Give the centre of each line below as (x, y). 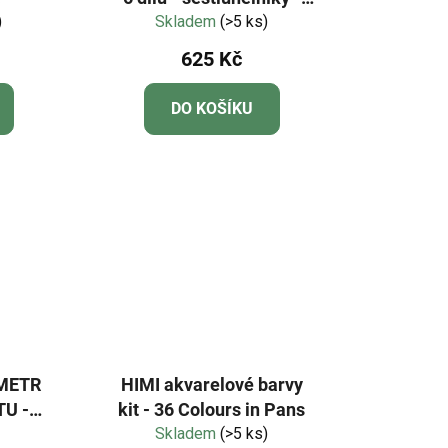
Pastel (211, 22)
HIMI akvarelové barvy (211, 384)
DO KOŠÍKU (211, 108)
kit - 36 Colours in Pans (212, 409)
